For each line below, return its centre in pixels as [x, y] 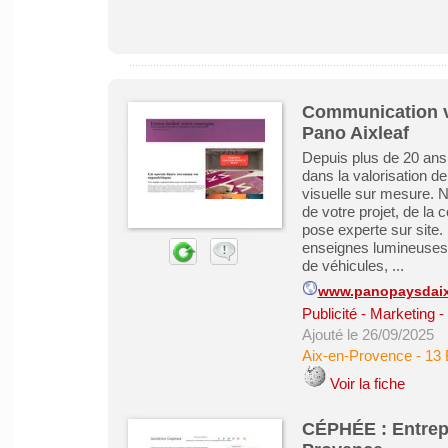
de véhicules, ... [352, 265]
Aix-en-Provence [356, 355]
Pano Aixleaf [355, 133]
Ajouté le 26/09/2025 [367, 334]
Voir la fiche [367, 383]
